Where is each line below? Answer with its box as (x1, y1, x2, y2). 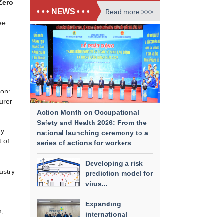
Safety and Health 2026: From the (37, 118, 147, 126)
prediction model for (85, 169, 153, 177)
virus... (85, 179, 108, 187)
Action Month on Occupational (37, 108, 139, 116)
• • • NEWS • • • (37, 7, 90, 15)
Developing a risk (85, 159, 143, 167)
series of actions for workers (37, 139, 131, 147)
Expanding (85, 200, 121, 208)
